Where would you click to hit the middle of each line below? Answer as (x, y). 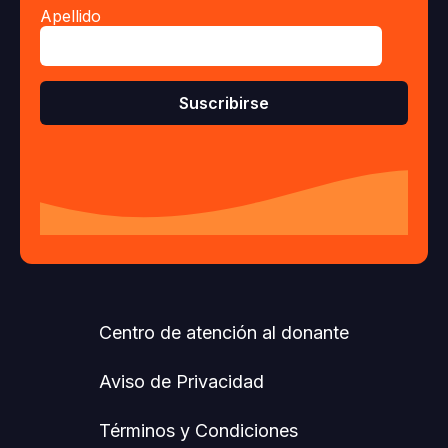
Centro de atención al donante (224, 333)
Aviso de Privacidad (181, 382)
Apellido (70, 16)
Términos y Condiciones (198, 431)
